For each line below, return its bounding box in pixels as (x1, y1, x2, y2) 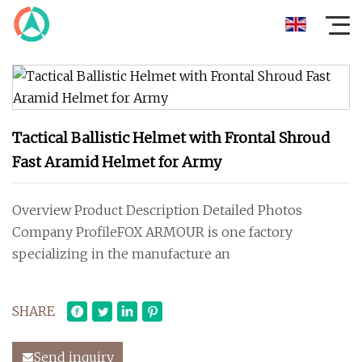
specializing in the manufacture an (12, 246, 230, 262)
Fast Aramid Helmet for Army (12, 153, 221, 171)
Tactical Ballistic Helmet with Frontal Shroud (12, 128, 330, 147)
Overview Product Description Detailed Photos (12, 202, 302, 218)
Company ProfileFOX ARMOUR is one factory (12, 224, 293, 240)
